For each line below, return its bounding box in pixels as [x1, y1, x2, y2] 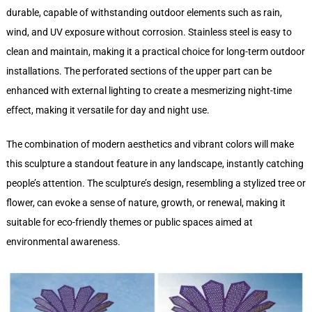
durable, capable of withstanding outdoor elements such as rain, [6, 7, 282, 19]
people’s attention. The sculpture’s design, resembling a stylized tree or [6, 178, 306, 189]
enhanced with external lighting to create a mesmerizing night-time [6, 85, 292, 97]
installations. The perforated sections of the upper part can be [6, 65, 272, 77]
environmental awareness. [6, 236, 120, 248]
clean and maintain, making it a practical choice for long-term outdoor [6, 46, 305, 58]
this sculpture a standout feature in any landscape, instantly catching [6, 158, 304, 170]
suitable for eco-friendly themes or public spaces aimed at [6, 217, 253, 228]
